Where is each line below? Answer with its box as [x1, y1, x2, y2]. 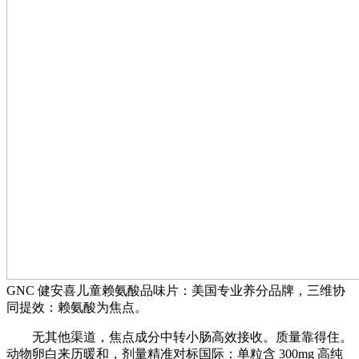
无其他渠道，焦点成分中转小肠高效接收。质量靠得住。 [6, 329, 353, 344]
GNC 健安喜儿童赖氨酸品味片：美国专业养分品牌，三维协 [6, 283, 345, 297]
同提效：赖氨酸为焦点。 [6, 300, 147, 314]
